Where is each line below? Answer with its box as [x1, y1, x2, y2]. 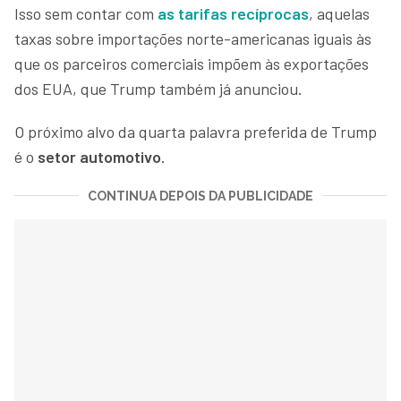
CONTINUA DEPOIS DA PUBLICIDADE [88, 188, 313, 203]
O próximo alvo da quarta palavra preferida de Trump [14, 121, 377, 141]
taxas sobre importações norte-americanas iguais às [14, 28, 371, 48]
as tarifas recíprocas [158, 3, 309, 23]
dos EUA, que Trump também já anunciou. [14, 78, 306, 98]
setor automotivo [34, 146, 161, 166]
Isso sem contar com [14, 3, 158, 23]
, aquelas [309, 3, 370, 23]
